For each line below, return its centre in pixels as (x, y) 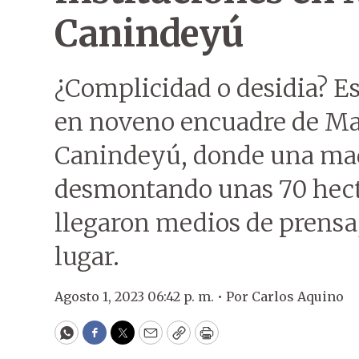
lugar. (87, 256)
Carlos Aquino (298, 296)
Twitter (148, 340)
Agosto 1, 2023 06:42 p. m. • (140, 296)
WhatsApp (103, 340)
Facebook (127, 340)
